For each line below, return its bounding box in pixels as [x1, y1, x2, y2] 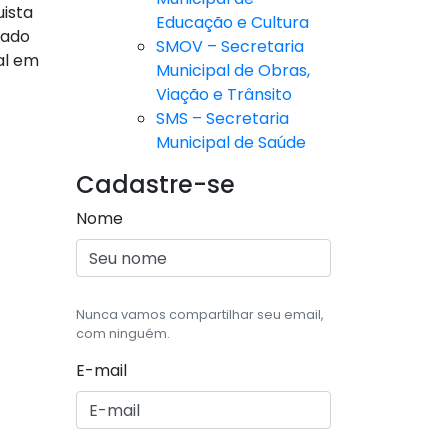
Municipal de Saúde [156, 131, 306, 155]
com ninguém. [76, 325, 170, 343]
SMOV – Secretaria [156, 35, 304, 59]
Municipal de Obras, [156, 59, 310, 83]
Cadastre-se [76, 168, 235, 202]
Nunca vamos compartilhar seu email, [76, 306, 324, 324]
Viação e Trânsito [156, 83, 292, 107]
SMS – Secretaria [156, 107, 289, 131]
